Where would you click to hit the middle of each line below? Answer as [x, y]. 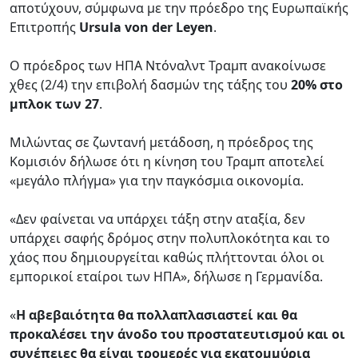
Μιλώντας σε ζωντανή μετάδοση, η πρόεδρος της [161, 142]
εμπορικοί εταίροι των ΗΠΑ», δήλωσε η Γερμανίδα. [166, 276]
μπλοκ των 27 [54, 103]
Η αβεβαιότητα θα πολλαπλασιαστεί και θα [157, 314]
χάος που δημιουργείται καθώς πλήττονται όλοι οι [167, 257]
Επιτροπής [44, 27]
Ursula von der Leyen [146, 27]
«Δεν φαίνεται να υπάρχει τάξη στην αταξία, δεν [157, 219]
